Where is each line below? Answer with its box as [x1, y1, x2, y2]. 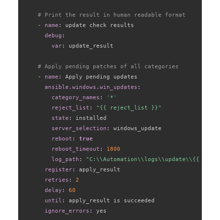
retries [44, 177, 69, 183]
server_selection [51, 125, 107, 132]
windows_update [110, 125, 162, 132]
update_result [65, 43, 113, 49]
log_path [51, 156, 79, 163]
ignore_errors [44, 208, 89, 214]
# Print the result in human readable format [37, 12, 186, 18]
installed [72, 115, 107, 121]
